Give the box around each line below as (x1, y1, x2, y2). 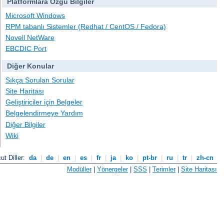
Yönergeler (97, 165, 128, 173)
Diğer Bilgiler (5, 120, 45, 128)
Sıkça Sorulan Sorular (5, 75, 74, 84)
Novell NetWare (5, 33, 54, 42)
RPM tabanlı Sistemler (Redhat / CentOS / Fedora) (5, 22, 166, 30)
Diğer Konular (6, 62, 54, 70)
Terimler (152, 165, 175, 173)
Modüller (67, 165, 91, 173)
